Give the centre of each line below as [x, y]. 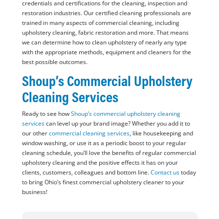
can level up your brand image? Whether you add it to [117, 124]
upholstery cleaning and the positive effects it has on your [100, 163]
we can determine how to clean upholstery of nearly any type [104, 43]
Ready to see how [46, 114]
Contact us [165, 173]
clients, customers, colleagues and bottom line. [86, 173]
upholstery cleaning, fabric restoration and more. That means [105, 33]
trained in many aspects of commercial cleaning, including [100, 23]
